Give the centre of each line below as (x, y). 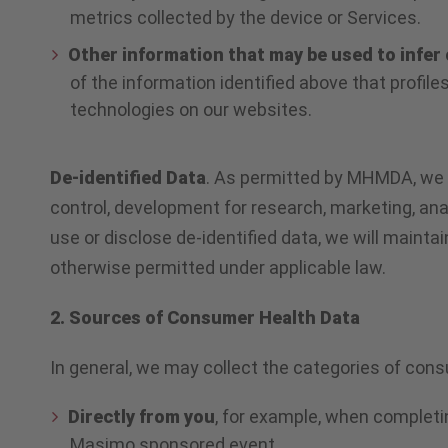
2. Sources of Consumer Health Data (205, 317)
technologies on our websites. (190, 109)
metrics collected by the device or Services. (245, 17)
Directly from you (142, 416)
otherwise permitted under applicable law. (218, 267)
